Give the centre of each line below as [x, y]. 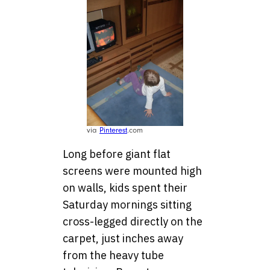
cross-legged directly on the [133, 222]
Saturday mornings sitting [127, 205]
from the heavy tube [113, 256]
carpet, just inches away [123, 239]
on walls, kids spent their [125, 188]
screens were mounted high [132, 171]
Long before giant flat [117, 154]
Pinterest [113, 130]
